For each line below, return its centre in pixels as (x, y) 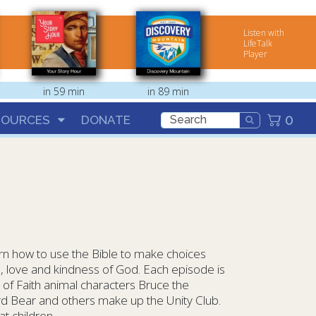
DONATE (106, 120)
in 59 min (63, 91)
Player (256, 54)
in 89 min (168, 91)
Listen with (264, 33)
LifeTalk (258, 43)
